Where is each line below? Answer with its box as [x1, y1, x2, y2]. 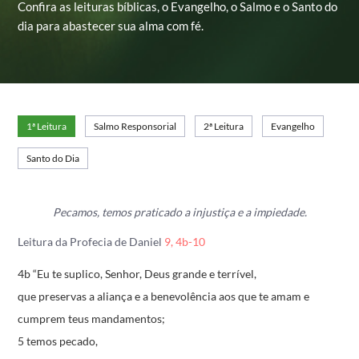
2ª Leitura [204, 120, 244, 132]
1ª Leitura [26, 120, 67, 132]
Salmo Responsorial [94, 120, 177, 132]
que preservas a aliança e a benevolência [18, 289, 217, 303]
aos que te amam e [216, 289, 310, 303]
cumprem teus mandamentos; [18, 312, 166, 325]
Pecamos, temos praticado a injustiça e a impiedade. [52, 205, 307, 219]
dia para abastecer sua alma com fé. [18, 18, 204, 33]
